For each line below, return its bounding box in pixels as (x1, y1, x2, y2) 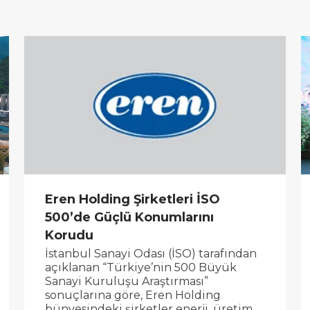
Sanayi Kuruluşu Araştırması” (45, 275, 209, 289)
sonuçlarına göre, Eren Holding (45, 289, 221, 302)
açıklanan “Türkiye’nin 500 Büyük (45, 261, 237, 275)
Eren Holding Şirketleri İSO (45, 191, 221, 207)
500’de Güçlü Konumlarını (45, 209, 215, 225)
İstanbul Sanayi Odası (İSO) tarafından (45, 247, 257, 261)
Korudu (45, 227, 94, 243)
